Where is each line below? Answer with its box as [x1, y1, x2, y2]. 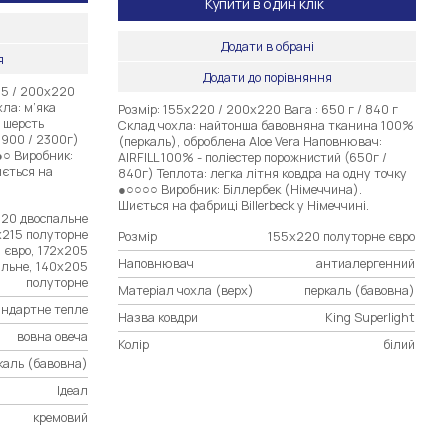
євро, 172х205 [3, 241, 88, 259]
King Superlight [325, 308, 416, 326]
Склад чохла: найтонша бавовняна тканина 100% [118, 116, 415, 134]
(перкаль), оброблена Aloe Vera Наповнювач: [118, 132, 383, 150]
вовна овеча [16, 327, 88, 345]
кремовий [32, 408, 88, 426]
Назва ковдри [118, 308, 199, 326]
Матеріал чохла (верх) [118, 281, 255, 299]
